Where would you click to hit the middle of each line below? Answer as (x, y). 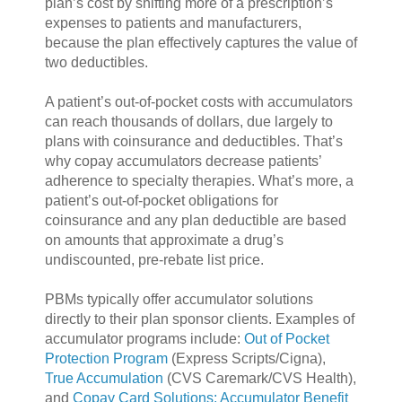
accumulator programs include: (144, 338)
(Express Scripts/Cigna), (246, 358)
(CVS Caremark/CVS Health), (259, 378)
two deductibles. (96, 62)
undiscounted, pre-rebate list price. (154, 259)
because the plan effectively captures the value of (201, 42)
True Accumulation (104, 378)
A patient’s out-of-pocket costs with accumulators (198, 101)
